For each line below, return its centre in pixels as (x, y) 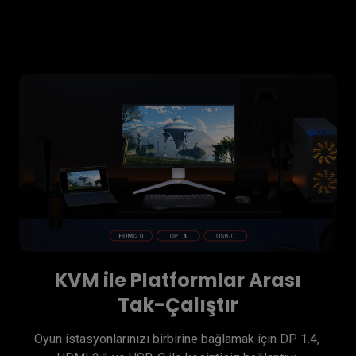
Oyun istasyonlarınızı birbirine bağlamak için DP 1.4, (176, 339)
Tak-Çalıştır (178, 304)
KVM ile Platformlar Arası (178, 280)
